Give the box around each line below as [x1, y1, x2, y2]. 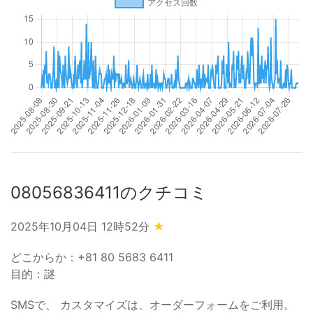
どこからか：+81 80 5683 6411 [10, 250, 173, 264]
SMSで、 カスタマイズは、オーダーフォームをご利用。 [10, 298, 295, 312]
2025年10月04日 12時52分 [10, 219, 153, 233]
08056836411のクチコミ [10, 182, 208, 203]
